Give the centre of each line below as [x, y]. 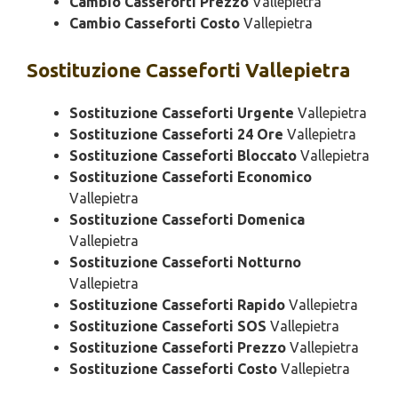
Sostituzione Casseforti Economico [191, 177]
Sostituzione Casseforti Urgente [182, 113]
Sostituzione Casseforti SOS [168, 326]
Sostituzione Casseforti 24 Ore [176, 135]
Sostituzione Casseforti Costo [173, 369]
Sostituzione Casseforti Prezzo [178, 348]
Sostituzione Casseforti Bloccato [183, 156]
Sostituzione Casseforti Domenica [187, 220]
